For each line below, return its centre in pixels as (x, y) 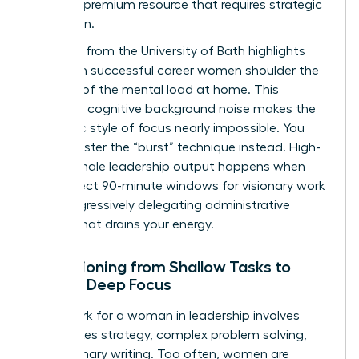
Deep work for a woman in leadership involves (165, 315)
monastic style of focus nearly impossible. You (167, 128)
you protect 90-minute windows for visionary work (177, 186)
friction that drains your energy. (122, 224)
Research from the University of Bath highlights (167, 51)
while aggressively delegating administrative (160, 205)
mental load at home (185, 89)
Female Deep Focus (101, 284)
